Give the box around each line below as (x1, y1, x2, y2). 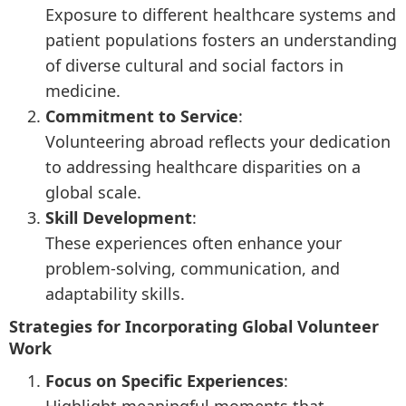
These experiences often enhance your (45, 232, 342, 254)
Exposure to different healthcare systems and (45, 4, 396, 25)
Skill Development (45, 207, 192, 228)
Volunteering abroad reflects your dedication (45, 130, 391, 152)
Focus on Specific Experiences (45, 370, 284, 391)
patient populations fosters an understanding (45, 29, 397, 51)
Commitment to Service (45, 105, 238, 127)
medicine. (45, 80, 121, 101)
